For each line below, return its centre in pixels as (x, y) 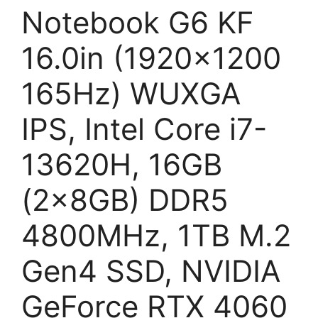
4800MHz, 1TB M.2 (156, 235)
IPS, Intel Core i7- (144, 128)
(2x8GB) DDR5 (125, 199)
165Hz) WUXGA (131, 93)
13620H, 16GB (122, 164)
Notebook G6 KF (138, 22)
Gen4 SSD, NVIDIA (151, 270)
